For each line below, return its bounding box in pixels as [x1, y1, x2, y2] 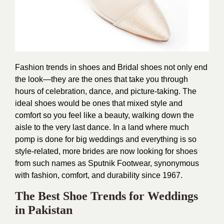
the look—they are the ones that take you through [15, 74, 188, 83]
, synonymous [150, 158, 199, 167]
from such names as [15, 158, 88, 167]
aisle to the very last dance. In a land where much [15, 122, 189, 131]
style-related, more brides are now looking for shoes [15, 146, 197, 155]
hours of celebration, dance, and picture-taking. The [15, 86, 196, 95]
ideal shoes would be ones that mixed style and [15, 98, 182, 107]
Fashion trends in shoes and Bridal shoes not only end [15, 62, 207, 71]
